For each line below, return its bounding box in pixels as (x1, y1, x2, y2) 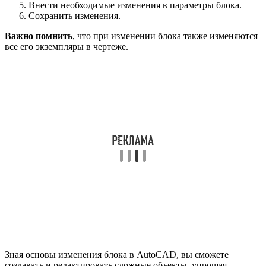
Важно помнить (5, 30, 72, 41)
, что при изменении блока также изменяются (72, 30, 258, 41)
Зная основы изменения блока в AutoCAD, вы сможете (5, 249, 229, 259)
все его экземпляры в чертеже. (5, 41, 128, 52)
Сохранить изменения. (28, 10, 121, 21)
